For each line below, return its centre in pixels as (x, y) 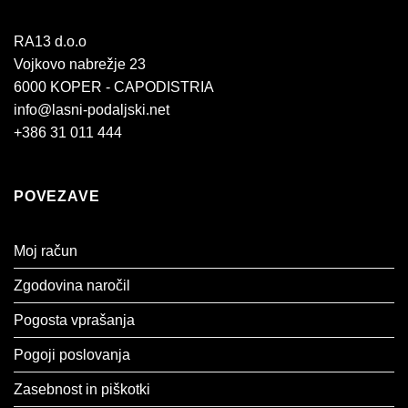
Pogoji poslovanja (72, 355)
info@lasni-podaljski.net (92, 109)
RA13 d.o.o (50, 41)
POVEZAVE (57, 196)
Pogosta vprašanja (74, 321)
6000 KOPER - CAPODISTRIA (114, 87)
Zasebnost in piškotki (82, 390)
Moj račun (46, 251)
